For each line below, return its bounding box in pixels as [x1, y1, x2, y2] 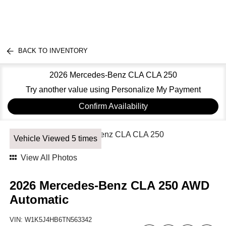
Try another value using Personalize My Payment [25, 85, 201, 94]
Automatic [10, 193, 69, 206]
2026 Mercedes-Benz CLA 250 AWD [10, 179, 210, 192]
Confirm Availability [78, 102, 148, 110]
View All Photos [21, 153, 78, 162]
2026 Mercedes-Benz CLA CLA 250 [49, 71, 177, 79]
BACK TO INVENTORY [18, 47, 88, 54]
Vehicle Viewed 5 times [14, 134, 98, 143]
